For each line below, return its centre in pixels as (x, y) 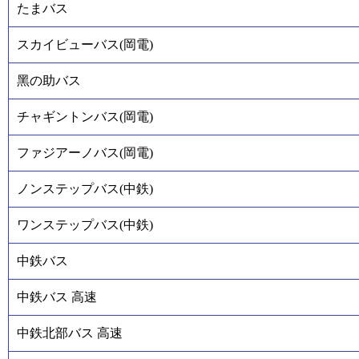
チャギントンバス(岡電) (85, 117)
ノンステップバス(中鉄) (85, 189)
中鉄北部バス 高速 (70, 333)
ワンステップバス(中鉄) (85, 225)
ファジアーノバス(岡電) (85, 153)
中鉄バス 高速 (57, 297)
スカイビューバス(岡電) (85, 45)
